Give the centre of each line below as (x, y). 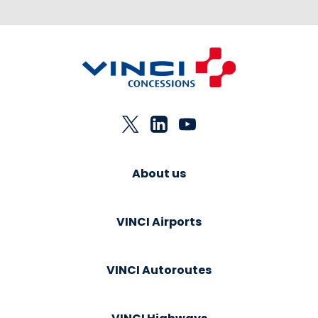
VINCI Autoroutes (159, 270)
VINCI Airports (159, 222)
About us (159, 174)
